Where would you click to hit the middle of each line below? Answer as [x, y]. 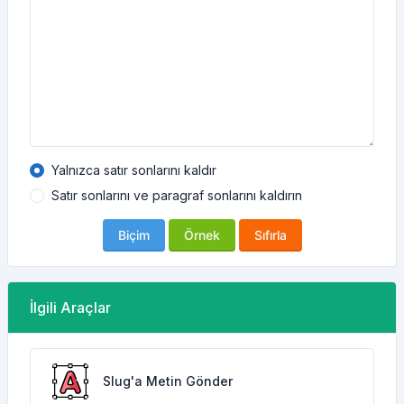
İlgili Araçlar [70, 308]
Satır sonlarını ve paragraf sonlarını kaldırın [177, 195]
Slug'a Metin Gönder [168, 381]
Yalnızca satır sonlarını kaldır [134, 170]
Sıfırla [270, 235]
